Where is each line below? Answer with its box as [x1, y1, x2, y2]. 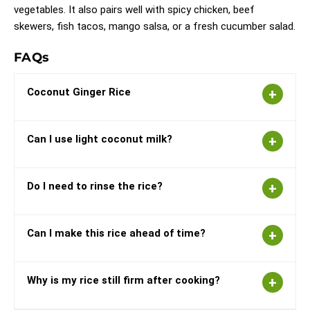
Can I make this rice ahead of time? [27, 226, 206, 239]
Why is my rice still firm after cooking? [27, 273, 220, 286]
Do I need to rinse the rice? [27, 179, 163, 192]
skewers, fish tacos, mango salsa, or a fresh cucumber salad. [14, 19, 295, 33]
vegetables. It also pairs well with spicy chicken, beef [14, 3, 255, 16]
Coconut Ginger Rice [27, 85, 131, 98]
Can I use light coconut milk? [27, 132, 172, 145]
